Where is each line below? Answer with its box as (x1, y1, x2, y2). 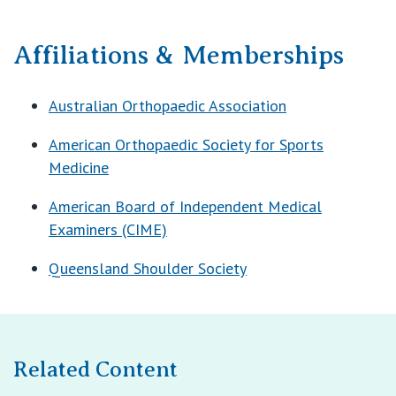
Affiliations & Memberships (13, 40, 344, 70)
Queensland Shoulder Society (49, 258, 247, 278)
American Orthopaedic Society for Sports (49, 134, 324, 155)
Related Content (13, 357, 178, 382)
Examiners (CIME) (49, 219, 167, 240)
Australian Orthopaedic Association (49, 95, 286, 116)
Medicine (49, 157, 109, 178)
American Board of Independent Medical (49, 196, 322, 217)
